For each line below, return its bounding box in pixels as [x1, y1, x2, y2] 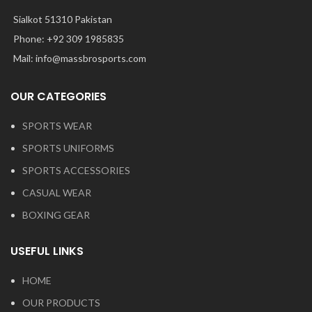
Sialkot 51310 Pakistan [13, 13, 112, 25]
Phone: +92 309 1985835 [13, 32, 124, 45]
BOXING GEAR [22, 208, 90, 221]
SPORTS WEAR [22, 119, 92, 132]
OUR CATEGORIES [10, 88, 107, 104]
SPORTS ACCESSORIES [22, 164, 130, 176]
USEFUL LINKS [10, 242, 84, 259]
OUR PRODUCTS [22, 296, 100, 309]
